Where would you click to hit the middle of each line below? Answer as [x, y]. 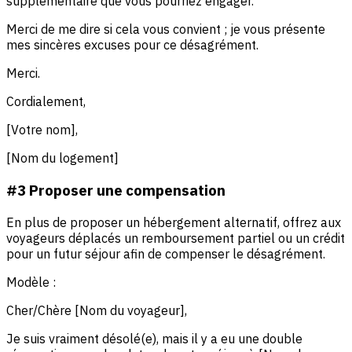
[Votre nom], [42, 130]
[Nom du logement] [62, 158]
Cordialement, [46, 102]
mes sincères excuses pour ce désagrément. [132, 45]
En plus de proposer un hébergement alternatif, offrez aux [174, 222]
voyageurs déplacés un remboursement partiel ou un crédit [176, 238]
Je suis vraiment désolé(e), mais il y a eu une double [154, 338]
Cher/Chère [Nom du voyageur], [97, 310]
